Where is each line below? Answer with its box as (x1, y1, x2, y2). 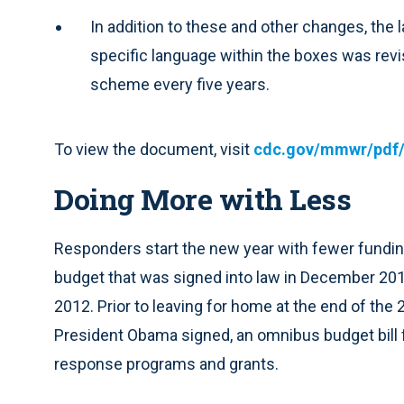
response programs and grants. (54, 354, 279, 373)
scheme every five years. (90, 75, 270, 94)
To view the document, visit (54, 140, 253, 159)
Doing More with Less (54, 179, 351, 218)
